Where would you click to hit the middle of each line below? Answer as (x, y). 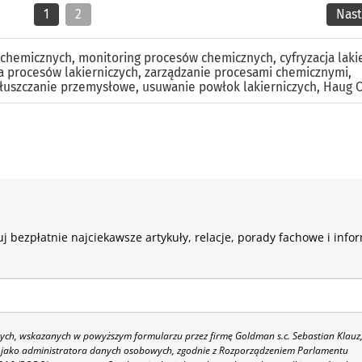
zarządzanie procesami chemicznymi (246, 72)
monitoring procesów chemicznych (176, 58)
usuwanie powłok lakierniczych (229, 87)
